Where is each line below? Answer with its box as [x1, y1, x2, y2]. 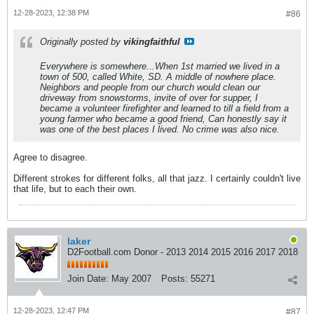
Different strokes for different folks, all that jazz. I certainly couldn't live [13, 172, 301, 184]
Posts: [161, 273, 188, 284]
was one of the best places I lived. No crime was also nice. [40, 123, 280, 135]
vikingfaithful [123, 36, 180, 47]
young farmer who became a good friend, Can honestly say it [40, 113, 287, 124]
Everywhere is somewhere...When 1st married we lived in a [40, 60, 280, 71]
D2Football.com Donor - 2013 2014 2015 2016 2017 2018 [67, 246, 298, 257]
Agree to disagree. [13, 151, 88, 163]
